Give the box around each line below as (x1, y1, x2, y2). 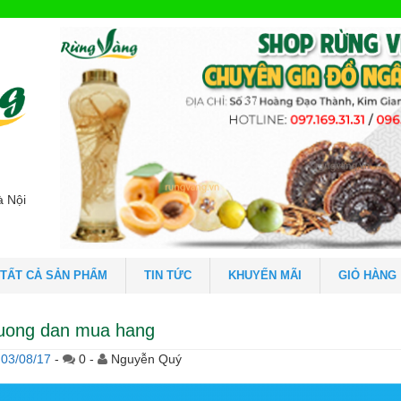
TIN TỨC (144, 269, 192, 283)
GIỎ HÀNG (338, 269, 397, 283)
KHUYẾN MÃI (228, 269, 302, 283)
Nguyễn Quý (111, 352, 182, 367)
